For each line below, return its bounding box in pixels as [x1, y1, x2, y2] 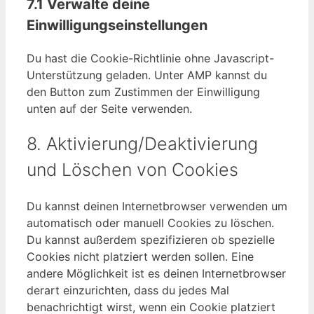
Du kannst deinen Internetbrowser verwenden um [27, 199, 287, 214]
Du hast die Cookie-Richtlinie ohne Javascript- [27, 50, 274, 65]
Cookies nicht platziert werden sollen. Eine [27, 250, 254, 264]
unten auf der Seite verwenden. [27, 101, 192, 116]
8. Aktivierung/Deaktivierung [27, 133, 258, 155]
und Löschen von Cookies [27, 159, 238, 181]
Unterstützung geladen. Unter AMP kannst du [27, 67, 267, 82]
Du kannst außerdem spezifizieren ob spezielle [27, 233, 275, 247]
